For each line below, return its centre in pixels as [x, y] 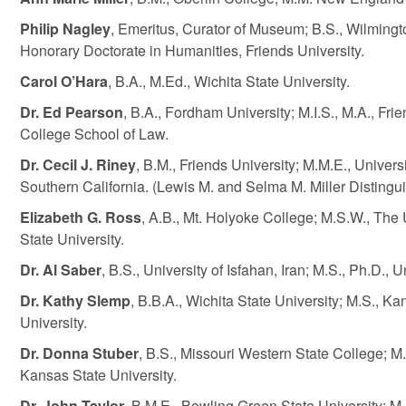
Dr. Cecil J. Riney [77, 164]
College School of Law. [94, 134]
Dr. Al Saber [60, 270]
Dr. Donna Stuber [79, 353]
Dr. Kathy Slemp [75, 300]
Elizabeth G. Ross [80, 217]
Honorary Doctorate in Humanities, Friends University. [192, 50]
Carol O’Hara [63, 81]
